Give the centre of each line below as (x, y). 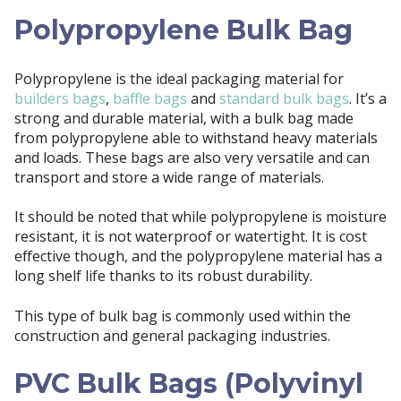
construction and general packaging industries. (172, 335)
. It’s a (368, 99)
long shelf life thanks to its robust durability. (163, 276)
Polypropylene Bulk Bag (183, 30)
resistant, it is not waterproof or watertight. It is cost (191, 237)
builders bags (60, 99)
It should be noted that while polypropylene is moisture (200, 217)
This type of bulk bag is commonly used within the (183, 316)
